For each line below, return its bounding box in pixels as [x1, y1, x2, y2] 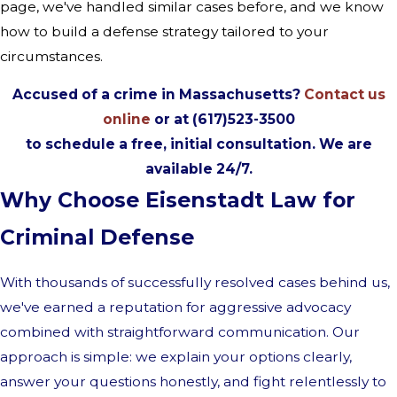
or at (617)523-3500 [150, 111, 295, 128]
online [102, 111, 151, 128]
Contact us [303, 86, 385, 104]
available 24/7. [144, 160, 253, 178]
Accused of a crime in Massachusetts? [12, 86, 304, 104]
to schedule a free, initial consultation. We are [25, 136, 372, 153]
